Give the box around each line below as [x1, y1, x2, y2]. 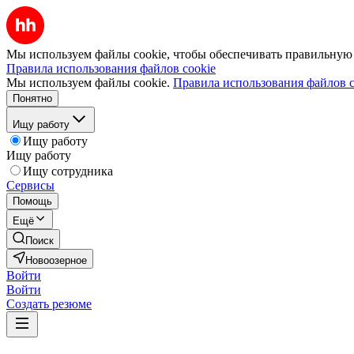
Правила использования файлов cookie [6, 62, 216, 75]
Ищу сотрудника [23, 164, 113, 178]
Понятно [13, 92, 52, 104]
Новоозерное [25, 254, 87, 266]
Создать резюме [6, 297, 92, 311]
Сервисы [6, 179, 55, 192]
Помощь [13, 195, 52, 207]
